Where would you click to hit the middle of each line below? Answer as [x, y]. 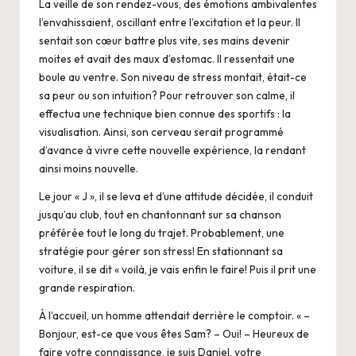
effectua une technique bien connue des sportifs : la [165, 113]
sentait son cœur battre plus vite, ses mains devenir [164, 40]
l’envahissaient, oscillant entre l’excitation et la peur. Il [170, 22]
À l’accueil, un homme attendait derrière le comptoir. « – [174, 315]
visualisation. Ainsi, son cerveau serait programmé [161, 132]
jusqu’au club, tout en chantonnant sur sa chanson [160, 214]
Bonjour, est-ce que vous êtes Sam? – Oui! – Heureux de [174, 333]
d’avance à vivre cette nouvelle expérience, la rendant [172, 150]
